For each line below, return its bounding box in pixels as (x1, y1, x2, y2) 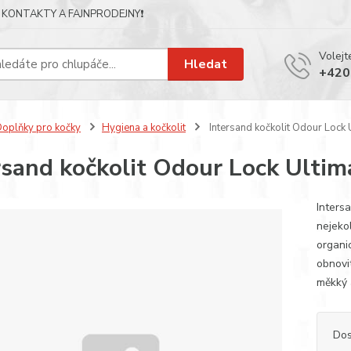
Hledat (184, 55, 228, 73)
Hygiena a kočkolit (101, 121, 186, 135)
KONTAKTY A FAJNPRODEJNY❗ (2, 7, 143, 21)
